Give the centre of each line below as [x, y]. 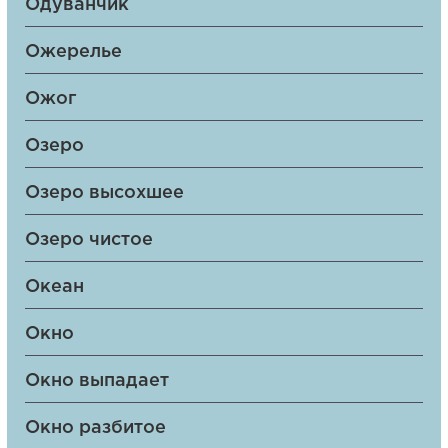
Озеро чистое [88, 240]
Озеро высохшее [104, 193]
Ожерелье [73, 52]
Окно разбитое [95, 428]
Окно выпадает [96, 381]
